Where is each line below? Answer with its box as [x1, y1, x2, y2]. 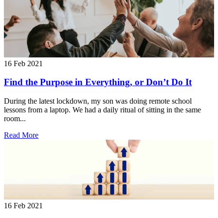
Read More [4, 131, 38, 140]
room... [4, 114, 26, 123]
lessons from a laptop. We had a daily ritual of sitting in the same [4, 106, 201, 114]
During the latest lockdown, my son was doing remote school [4, 97, 192, 106]
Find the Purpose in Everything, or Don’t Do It [4, 77, 192, 88]
